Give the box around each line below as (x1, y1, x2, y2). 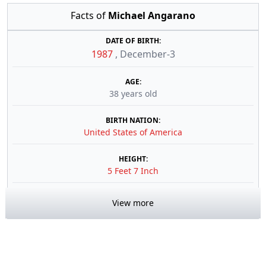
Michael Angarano (108, 9, 195, 22)
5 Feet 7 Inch (107, 165, 159, 176)
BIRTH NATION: (106, 115, 160, 125)
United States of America (84, 126, 182, 138)
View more (112, 197, 154, 208)
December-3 (119, 47, 175, 61)
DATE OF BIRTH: (105, 36, 161, 46)
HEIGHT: (118, 154, 148, 164)
